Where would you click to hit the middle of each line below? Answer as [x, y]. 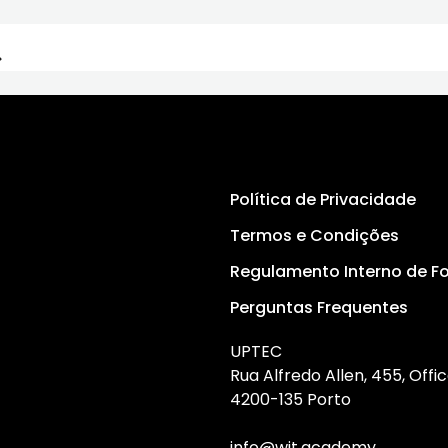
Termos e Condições [315, 236]
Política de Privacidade [323, 200]
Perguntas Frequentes [319, 308]
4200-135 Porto [291, 400]
